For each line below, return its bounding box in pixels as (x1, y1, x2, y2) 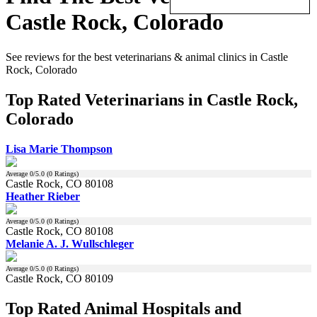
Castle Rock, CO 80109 (6, 272, 113, 284)
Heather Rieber (6, 190, 80, 202)
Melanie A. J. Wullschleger (6, 237, 134, 250)
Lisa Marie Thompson (6, 142, 113, 155)
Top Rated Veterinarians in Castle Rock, (6, 90, 298, 109)
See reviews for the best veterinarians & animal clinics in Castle (6, 50, 288, 63)
